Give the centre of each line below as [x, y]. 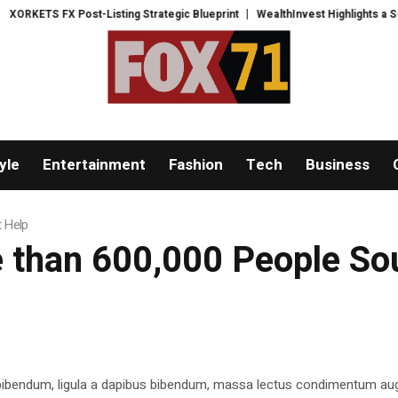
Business [337, 165]
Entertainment [94, 165]
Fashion [195, 165]
